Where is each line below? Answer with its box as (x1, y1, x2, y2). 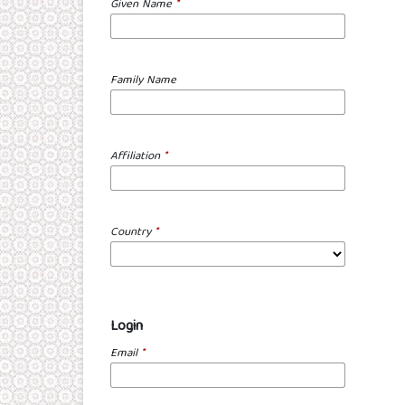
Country (110, 222, 155, 244)
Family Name (110, 71, 176, 92)
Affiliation (110, 146, 164, 168)
